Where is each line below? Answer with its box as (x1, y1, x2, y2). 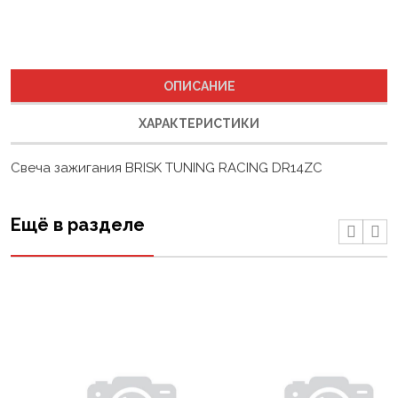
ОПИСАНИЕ (163, 58, 235, 73)
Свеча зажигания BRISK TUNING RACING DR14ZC (11, 139, 322, 155)
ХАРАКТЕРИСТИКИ (139, 95, 259, 110)
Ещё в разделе (11, 193, 145, 215)
